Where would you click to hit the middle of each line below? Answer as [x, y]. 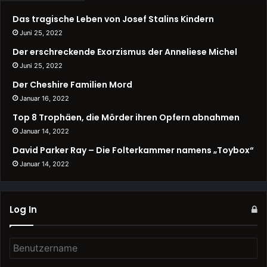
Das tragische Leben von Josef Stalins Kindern [113, 19]
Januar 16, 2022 [44, 99]
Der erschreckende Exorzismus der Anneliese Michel [125, 52]
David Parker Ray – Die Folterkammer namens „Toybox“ [133, 150]
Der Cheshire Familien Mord [72, 85]
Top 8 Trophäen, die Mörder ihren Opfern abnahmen [126, 118]
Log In [23, 210]
